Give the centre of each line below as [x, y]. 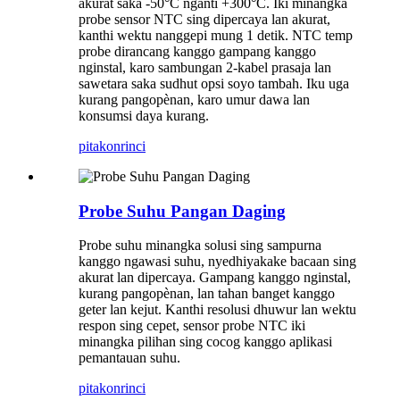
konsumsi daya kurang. [144, 115]
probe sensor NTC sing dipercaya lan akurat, [204, 19]
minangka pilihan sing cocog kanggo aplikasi [205, 342]
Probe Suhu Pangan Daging [182, 211]
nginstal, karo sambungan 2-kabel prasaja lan [205, 67]
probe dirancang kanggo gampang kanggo [197, 51]
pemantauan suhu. [129, 358]
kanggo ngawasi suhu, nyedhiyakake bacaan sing [217, 262]
